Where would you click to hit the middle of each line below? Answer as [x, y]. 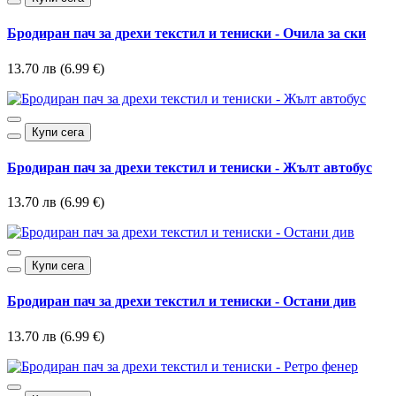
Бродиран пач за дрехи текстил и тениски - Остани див [182, 301]
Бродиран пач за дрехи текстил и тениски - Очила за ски [187, 34]
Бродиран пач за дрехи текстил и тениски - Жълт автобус [190, 167]
